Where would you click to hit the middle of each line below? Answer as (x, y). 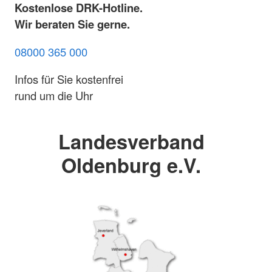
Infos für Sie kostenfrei (69, 79)
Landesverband (131, 141)
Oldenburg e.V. (131, 165)
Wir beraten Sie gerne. (72, 24)
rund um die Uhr (54, 96)
